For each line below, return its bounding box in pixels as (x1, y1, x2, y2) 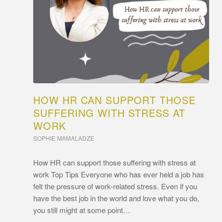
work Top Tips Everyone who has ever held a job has (33, 168, 204, 179)
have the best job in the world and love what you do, (33, 192, 199, 203)
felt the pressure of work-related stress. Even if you (33, 180, 197, 191)
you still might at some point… (33, 204, 130, 215)
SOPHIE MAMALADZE (33, 133, 94, 142)
